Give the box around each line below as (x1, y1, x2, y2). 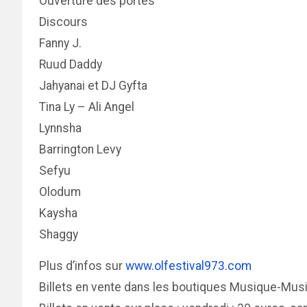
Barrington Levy (39, 143, 121, 156)
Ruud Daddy (39, 58, 102, 71)
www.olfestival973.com (125, 259, 251, 273)
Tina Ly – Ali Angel (39, 100, 134, 114)
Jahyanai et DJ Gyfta (39, 79, 147, 93)
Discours (39, 15, 88, 29)
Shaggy (39, 228, 78, 241)
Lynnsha (39, 121, 82, 135)
